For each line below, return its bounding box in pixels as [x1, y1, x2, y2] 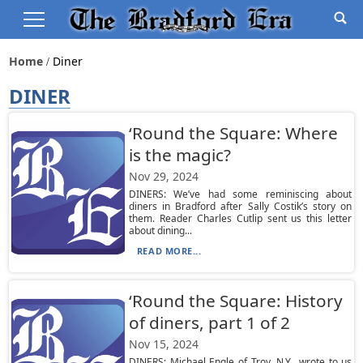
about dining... [128, 224, 192, 237]
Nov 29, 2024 [128, 169, 199, 184]
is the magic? [128, 143, 231, 166]
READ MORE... [136, 245, 202, 257]
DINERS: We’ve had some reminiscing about [128, 187, 352, 201]
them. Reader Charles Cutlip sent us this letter [128, 211, 352, 225]
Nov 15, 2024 [128, 336, 199, 352]
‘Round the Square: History [128, 289, 343, 312]
